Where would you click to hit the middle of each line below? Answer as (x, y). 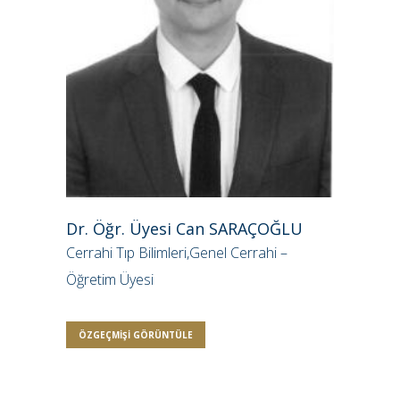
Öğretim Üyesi (110, 279)
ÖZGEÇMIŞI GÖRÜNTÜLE (136, 334)
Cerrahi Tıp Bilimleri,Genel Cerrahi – (177, 252)
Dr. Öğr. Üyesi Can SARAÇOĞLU (184, 228)
